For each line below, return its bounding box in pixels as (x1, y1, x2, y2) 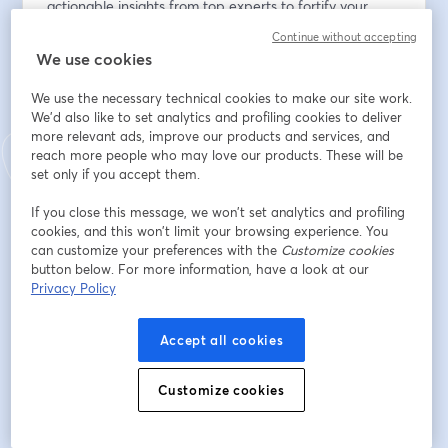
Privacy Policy (30, 279, 116, 297)
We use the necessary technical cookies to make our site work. (30, 89, 412, 107)
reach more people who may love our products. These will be (30, 146, 403, 164)
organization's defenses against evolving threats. (47, 18, 356, 37)
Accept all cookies (159, 331, 284, 349)
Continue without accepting (272, 30, 417, 44)
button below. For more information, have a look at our (30, 260, 369, 278)
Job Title (47, 351, 103, 370)
